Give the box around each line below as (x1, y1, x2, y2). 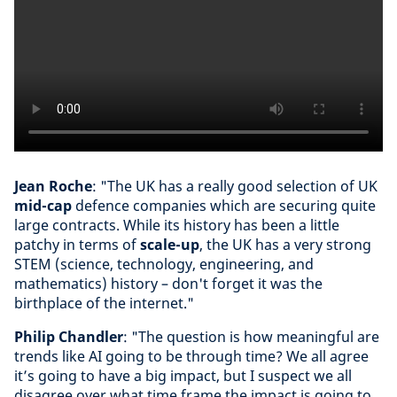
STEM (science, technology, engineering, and (14, 254, 314, 274)
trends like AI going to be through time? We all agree (14, 346, 369, 366)
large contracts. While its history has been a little (14, 215, 339, 235)
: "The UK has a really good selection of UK (92, 176, 378, 196)
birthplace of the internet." (14, 293, 194, 313)
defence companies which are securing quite (75, 196, 376, 215)
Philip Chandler (14, 327, 123, 346)
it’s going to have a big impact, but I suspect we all (14, 366, 352, 385)
